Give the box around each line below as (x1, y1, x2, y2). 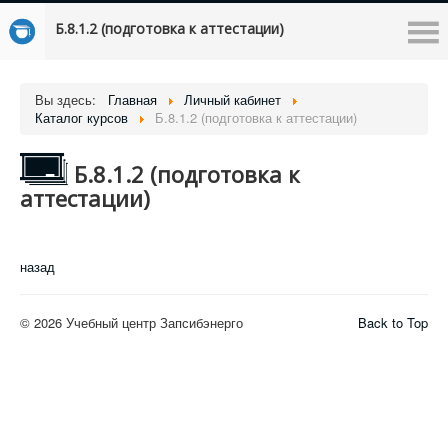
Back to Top (358, 313, 428, 332)
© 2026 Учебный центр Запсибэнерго (20, 313, 243, 332)
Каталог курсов (35, 108, 128, 127)
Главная (108, 90, 157, 109)
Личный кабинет (184, 90, 281, 109)
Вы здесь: (35, 90, 104, 109)
